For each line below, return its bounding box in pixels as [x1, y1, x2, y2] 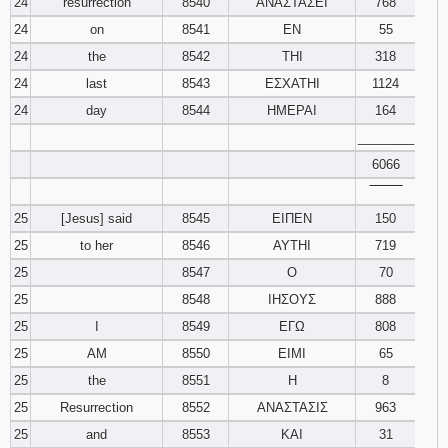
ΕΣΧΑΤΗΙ [264, 76, 320, 91]
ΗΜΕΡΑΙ [267, 103, 317, 118]
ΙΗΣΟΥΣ [268, 292, 316, 307]
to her [80, 238, 113, 253]
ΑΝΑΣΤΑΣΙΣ [256, 400, 328, 415]
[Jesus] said [61, 211, 132, 226]
